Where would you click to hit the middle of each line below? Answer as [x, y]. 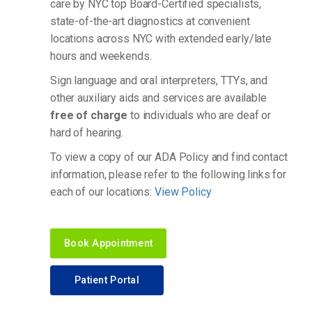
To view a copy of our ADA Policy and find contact [169, 157]
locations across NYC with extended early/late [161, 38]
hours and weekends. [104, 56]
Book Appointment [109, 243]
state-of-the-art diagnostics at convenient [150, 21]
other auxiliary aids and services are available [158, 97]
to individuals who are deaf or [200, 115]
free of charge [89, 115]
